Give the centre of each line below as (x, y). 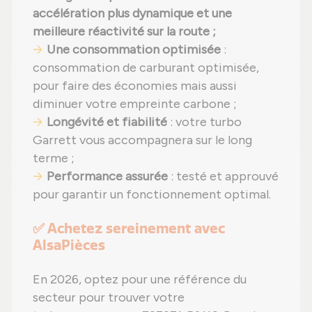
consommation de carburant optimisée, (146, 68)
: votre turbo (204, 122)
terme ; (54, 158)
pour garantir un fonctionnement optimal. (152, 195)
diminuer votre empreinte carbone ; (135, 104)
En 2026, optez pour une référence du (140, 280)
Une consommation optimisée (134, 50)
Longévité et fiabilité (107, 122)
